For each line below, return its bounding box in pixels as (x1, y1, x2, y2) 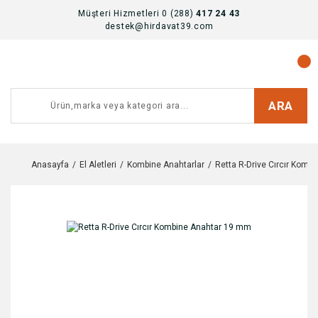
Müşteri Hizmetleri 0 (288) (78, 9, 197, 18)
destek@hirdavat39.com (104, 21, 214, 31)
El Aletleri (79, 159, 116, 170)
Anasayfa (31, 159, 69, 170)
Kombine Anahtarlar (127, 159, 204, 170)
